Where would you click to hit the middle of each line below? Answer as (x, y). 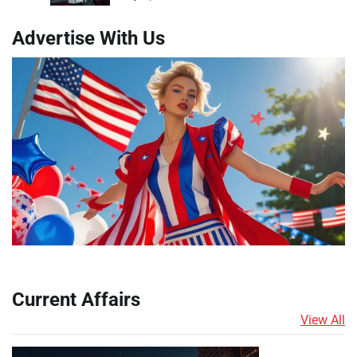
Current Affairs (76, 300)
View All (323, 320)
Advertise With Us (88, 39)
